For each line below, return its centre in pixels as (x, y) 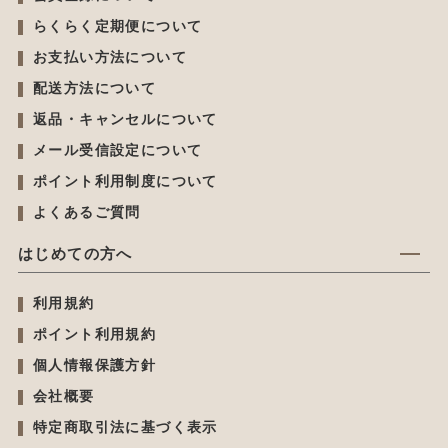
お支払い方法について (109, 57)
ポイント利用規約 (94, 334)
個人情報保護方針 (94, 365)
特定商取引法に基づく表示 (125, 427)
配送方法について (94, 88)
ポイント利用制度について (125, 181)
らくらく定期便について (117, 26)
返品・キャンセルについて (125, 119)
